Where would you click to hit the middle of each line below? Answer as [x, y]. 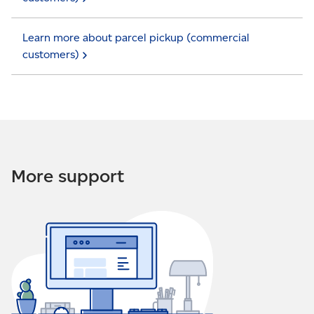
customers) [51, 54]
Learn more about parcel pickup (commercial [136, 37]
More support [68, 176]
